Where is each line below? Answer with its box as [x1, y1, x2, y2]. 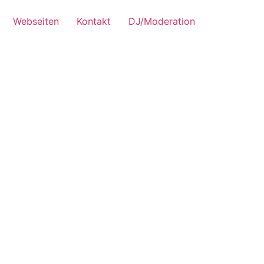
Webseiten [13, 15, 59, 27]
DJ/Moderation [128, 15, 195, 27]
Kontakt [77, 15, 111, 27]
